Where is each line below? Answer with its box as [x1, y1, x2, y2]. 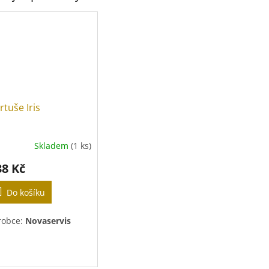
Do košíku [7, 187, 45, 199]
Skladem [34, 139, 71, 151]
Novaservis [25, 215, 71, 227]
